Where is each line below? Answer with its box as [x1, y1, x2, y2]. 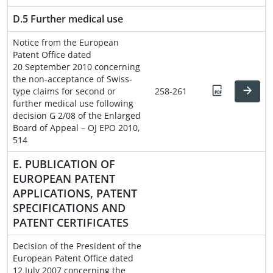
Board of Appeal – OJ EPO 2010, [13, 121, 140, 133]
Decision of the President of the [13, 239, 141, 252]
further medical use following [13, 97, 133, 109]
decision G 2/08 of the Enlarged [13, 109, 141, 121]
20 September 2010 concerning [13, 60, 140, 73]
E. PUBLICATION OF [13, 156, 115, 171]
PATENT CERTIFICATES [13, 214, 129, 230]
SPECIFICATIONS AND [13, 200, 126, 215]
